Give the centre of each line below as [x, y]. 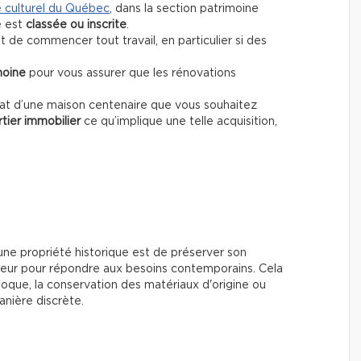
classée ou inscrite [76, 25]
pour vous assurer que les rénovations [131, 74]
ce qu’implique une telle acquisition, [179, 122]
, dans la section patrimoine [184, 9]
